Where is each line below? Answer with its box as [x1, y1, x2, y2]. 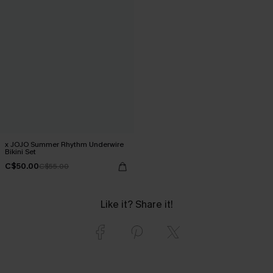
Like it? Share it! [100, 197, 173, 211]
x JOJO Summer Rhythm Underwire [5, 139, 124, 149]
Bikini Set [5, 146, 36, 157]
